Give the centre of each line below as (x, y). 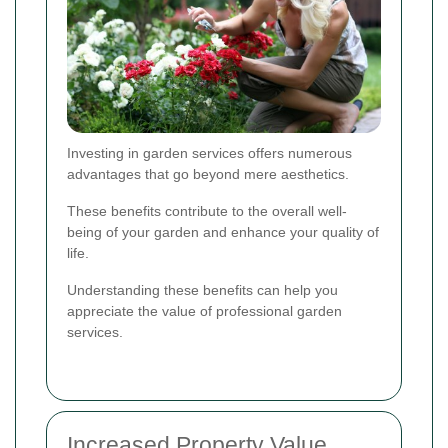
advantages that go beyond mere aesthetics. (208, 174)
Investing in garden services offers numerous (209, 153)
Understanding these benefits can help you (202, 290)
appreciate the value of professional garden (204, 311)
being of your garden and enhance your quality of (223, 232)
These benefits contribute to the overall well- (207, 211)
